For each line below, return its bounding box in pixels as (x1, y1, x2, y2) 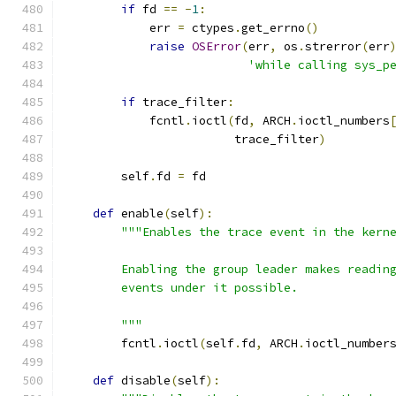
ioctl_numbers (298, 113, 390, 128)
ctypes (185, 20, 234, 35)
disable (114, 373, 171, 388)
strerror (305, 39, 362, 54)
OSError (192, 39, 241, 54)
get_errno (241, 20, 305, 35)
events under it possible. (65, 280, 298, 295)
